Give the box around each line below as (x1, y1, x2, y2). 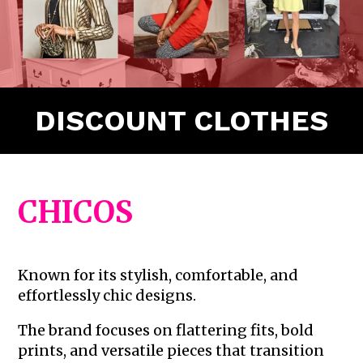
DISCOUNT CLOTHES (35, 103, 328, 138)
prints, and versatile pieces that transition (18, 340, 325, 360)
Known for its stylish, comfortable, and (18, 265, 299, 284)
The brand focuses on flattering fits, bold (18, 320, 314, 340)
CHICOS (18, 193, 134, 231)
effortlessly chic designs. (18, 285, 197, 305)
